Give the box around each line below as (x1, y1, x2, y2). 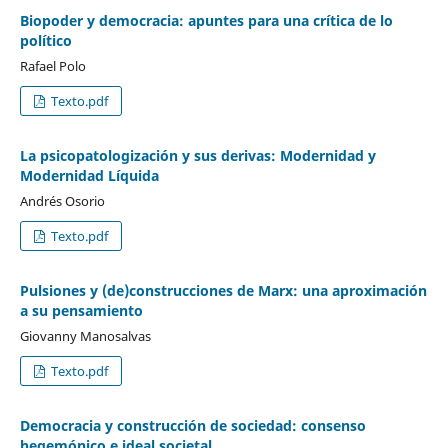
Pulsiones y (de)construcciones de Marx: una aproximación (19, 280, 427, 300)
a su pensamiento (19, 300, 143, 320)
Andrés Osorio (19, 191, 105, 210)
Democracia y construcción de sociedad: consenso (19, 415, 366, 435)
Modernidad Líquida (19, 166, 159, 185)
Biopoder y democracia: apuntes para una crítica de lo (19, 11, 393, 31)
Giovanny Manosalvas (19, 326, 151, 345)
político (19, 31, 72, 51)
